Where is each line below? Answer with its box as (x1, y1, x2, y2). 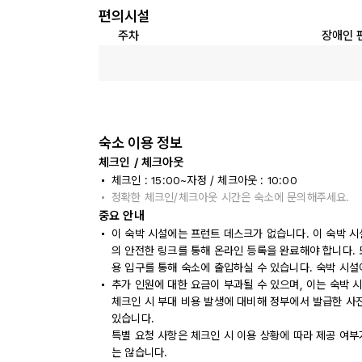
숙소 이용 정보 (99, 134, 183, 151)
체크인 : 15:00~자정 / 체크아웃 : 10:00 (112, 174, 297, 187)
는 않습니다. (112, 346, 168, 359)
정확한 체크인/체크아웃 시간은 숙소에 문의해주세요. (112, 191, 350, 204)
